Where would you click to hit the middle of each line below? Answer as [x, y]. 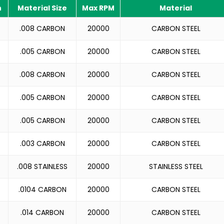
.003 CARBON [42, 143]
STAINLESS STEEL [176, 166]
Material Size [42, 8]
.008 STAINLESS [42, 166]
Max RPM [98, 8]
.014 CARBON [42, 212]
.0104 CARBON [42, 189]
